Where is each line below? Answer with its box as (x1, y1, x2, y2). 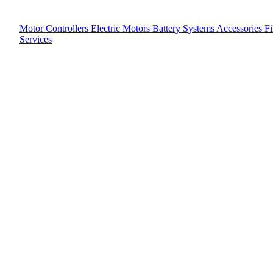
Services (19, 34, 52, 44)
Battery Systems (152, 23, 216, 34)
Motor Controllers (19, 23, 91, 34)
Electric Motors (91, 23, 152, 34)
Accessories (216, 23, 264, 34)
